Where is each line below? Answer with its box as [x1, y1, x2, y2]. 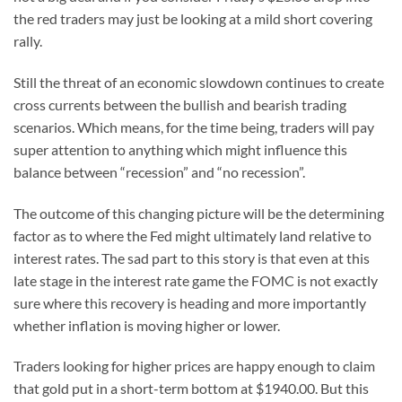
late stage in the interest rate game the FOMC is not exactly [13, 271, 378, 289]
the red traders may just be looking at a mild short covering [13, 9, 372, 27]
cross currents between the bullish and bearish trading [13, 95, 346, 113]
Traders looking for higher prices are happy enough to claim [13, 357, 375, 375]
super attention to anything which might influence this [13, 140, 347, 158]
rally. [13, 31, 42, 49]
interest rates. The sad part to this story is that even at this [13, 249, 370, 267]
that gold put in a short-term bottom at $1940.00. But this [13, 380, 369, 398]
